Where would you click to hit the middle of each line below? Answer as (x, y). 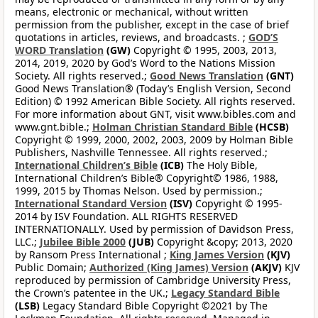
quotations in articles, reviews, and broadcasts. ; (132, 38)
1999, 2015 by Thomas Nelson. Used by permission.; (139, 191)
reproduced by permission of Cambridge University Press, (153, 280)
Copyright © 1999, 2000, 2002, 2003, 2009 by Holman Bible (154, 140)
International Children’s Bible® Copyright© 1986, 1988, (147, 178)
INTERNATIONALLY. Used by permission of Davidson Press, (154, 229)
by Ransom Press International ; (92, 255)
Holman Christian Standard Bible (172, 127)
